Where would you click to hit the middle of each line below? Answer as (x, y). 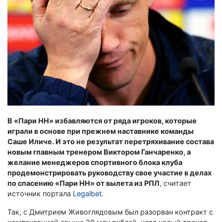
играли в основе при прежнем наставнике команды (101, 131)
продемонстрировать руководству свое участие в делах (110, 172)
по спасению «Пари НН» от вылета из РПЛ (83, 183)
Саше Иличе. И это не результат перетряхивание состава (111, 141)
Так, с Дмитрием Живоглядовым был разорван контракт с (110, 212)
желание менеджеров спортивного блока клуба (95, 162)
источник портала (40, 193)
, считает (175, 183)
